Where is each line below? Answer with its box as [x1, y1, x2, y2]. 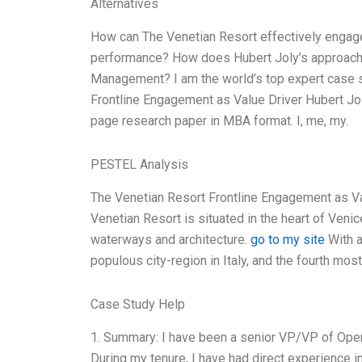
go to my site [250, 231, 325, 247]
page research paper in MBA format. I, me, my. [90, 113, 348, 129]
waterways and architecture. [90, 231, 250, 247]
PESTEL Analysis [90, 157, 188, 173]
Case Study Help [90, 296, 185, 312]
